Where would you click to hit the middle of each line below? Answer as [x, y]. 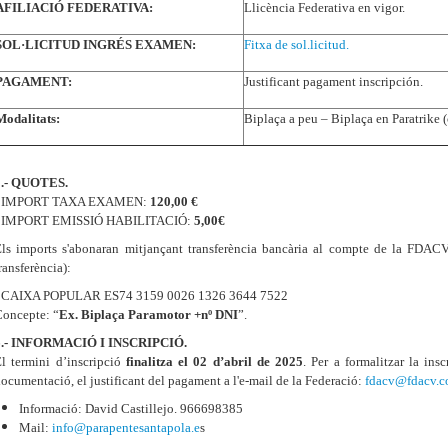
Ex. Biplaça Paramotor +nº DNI [148, 314]
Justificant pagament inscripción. [333, 81]
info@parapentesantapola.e [126, 427]
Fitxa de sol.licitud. [296, 44]
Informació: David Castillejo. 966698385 [131, 408]
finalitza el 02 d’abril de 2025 [214, 361]
